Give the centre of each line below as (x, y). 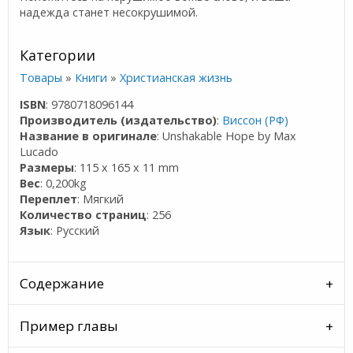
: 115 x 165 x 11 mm (127, 167)
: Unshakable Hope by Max (227, 136)
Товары (41, 77)
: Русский (75, 230)
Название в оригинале (89, 136)
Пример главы (69, 325)
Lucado (39, 151)
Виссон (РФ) (256, 120)
